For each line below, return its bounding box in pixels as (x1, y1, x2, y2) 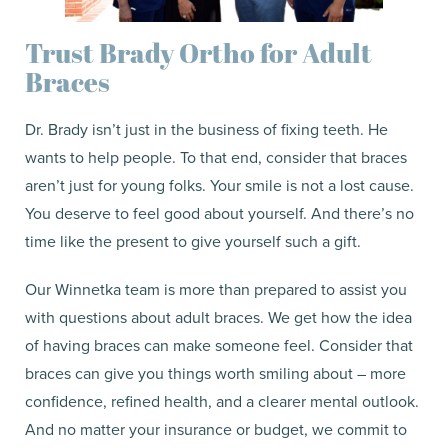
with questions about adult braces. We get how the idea (25, 306, 412, 330)
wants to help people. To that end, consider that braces (25, 146, 407, 170)
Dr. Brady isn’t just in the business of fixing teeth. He (25, 118, 388, 142)
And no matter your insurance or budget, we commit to (25, 418, 407, 442)
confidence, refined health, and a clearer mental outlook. (25, 390, 419, 414)
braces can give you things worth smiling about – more (25, 362, 406, 386)
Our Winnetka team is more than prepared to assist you (25, 278, 407, 302)
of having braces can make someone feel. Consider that (25, 334, 413, 358)
